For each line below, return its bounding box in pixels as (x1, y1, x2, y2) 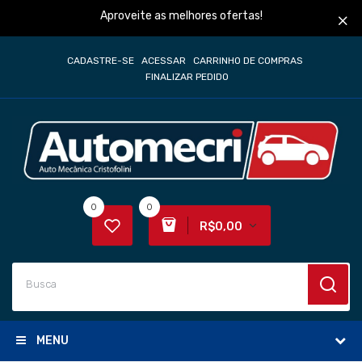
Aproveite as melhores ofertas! (99, 9, 263, 23)
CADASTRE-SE (66, 55, 134, 66)
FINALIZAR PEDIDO (145, 71, 229, 82)
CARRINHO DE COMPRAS (192, 55, 303, 66)
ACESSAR (141, 55, 186, 66)
